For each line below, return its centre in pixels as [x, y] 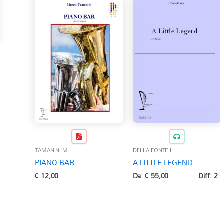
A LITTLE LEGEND [163, 162]
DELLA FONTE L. [154, 150]
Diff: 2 [208, 176]
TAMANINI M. [52, 150]
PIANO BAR [54, 162]
